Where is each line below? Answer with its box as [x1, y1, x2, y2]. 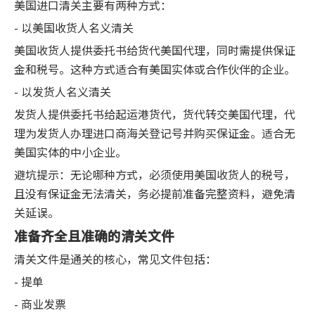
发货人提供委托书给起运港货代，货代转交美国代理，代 [14, 105, 295, 122]
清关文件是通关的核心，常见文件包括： [14, 250, 217, 267]
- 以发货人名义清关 [14, 82, 111, 100]
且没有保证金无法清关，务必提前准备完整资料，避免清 [14, 184, 295, 202]
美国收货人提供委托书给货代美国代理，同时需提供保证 [14, 41, 295, 58]
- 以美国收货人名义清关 [14, 18, 134, 36]
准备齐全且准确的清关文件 [14, 225, 174, 245]
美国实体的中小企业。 [14, 143, 127, 160]
